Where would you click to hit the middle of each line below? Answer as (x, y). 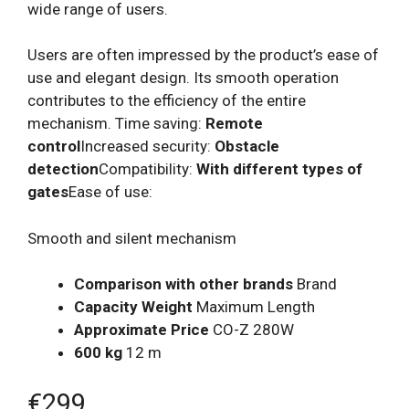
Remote (234, 124)
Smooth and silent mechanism (132, 238)
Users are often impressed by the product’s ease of (203, 55)
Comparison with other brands (184, 284)
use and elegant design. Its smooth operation (183, 78)
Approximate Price (142, 330)
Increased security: (147, 147)
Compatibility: (147, 169)
